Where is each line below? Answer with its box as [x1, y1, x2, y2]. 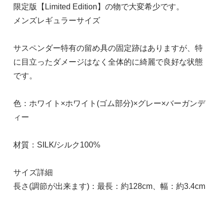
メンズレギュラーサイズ [13, 16, 100, 25]
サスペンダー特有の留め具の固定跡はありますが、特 [13, 43, 203, 52]
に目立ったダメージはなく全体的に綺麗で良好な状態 [13, 57, 203, 66]
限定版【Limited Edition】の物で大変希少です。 [13, 2, 184, 11]
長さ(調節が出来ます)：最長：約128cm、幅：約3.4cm [13, 182, 205, 190]
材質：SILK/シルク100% [13, 140, 100, 149]
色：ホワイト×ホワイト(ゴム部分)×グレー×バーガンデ [13, 99, 205, 108]
